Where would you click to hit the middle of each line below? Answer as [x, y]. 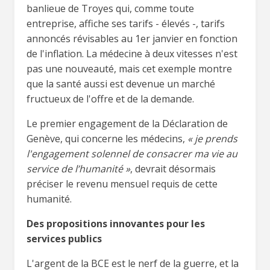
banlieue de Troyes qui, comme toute [110, 8]
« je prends [212, 138]
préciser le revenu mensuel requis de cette [122, 184]
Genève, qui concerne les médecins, [107, 138]
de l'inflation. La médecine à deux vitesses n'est [132, 53]
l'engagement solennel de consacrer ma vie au [132, 153]
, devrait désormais [173, 168]
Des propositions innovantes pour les [116, 223]
